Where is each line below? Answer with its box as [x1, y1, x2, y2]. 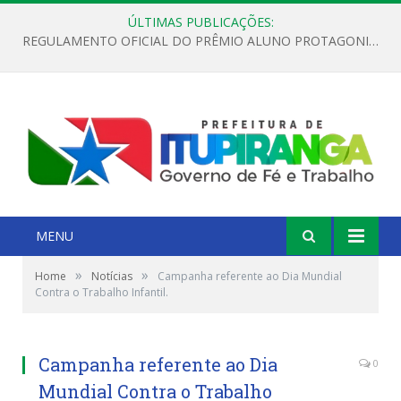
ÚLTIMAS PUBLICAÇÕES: [127, 13, 274, 30]
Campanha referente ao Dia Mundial [158, 268, 342, 284]
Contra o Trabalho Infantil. [35, 284, 168, 300]
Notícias [91, 268, 132, 284]
